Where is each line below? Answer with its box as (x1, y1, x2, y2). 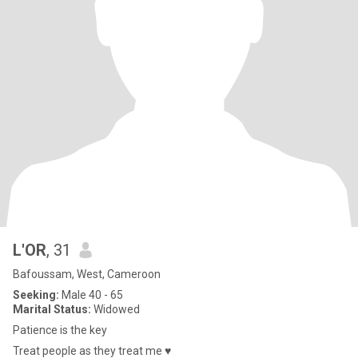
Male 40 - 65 (59, 288, 123, 301)
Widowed (91, 303, 140, 316)
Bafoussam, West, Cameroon (13, 268, 161, 280)
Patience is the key (13, 324, 107, 336)
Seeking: (13, 288, 59, 301)
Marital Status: (13, 303, 91, 316)
